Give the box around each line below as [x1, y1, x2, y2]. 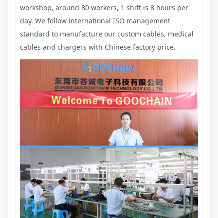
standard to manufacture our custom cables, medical [20, 29, 194, 39]
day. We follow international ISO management [20, 16, 170, 26]
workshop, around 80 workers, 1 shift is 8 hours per [20, 3, 188, 13]
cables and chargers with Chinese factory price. [20, 42, 176, 52]
